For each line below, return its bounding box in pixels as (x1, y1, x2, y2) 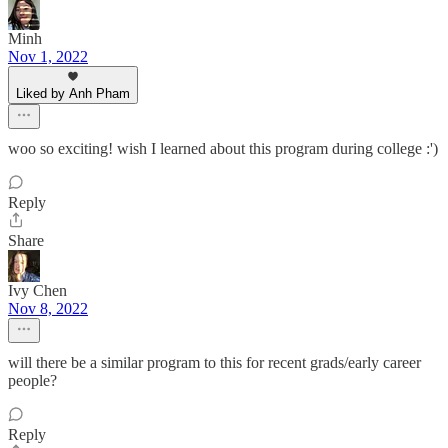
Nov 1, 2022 (8, 48, 88, 66)
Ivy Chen (8, 282, 67, 300)
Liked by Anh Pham (16, 86, 130, 102)
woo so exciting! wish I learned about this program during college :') (8, 140, 438, 158)
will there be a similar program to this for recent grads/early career (8, 354, 421, 372)
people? (8, 372, 57, 390)
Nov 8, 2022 (8, 300, 88, 318)
